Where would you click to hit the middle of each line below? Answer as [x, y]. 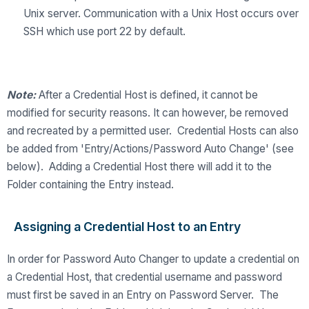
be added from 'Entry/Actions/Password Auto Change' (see [150, 149]
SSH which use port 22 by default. [104, 32]
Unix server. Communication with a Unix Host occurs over [161, 14]
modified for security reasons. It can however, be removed [148, 113]
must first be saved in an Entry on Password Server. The [143, 295]
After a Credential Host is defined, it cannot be [147, 95]
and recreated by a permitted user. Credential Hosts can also [153, 131]
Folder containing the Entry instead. [90, 185]
